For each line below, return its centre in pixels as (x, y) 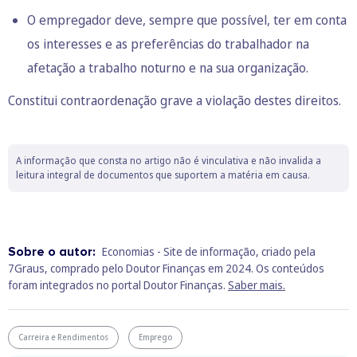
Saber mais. (257, 285)
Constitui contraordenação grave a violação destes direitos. (175, 101)
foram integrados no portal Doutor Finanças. (118, 285)
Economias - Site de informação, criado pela (209, 252)
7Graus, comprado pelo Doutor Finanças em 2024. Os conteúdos (166, 269)
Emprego (155, 337)
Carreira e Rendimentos (63, 337)
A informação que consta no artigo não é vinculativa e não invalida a (169, 161)
